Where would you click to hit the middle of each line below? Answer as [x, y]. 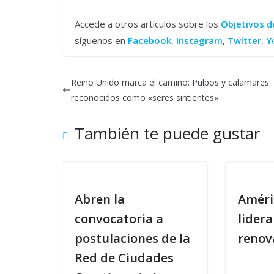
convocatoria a [119, 218]
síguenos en [101, 40]
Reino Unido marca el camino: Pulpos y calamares [170, 82]
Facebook [150, 40]
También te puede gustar [167, 133]
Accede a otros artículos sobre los [148, 24]
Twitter [244, 40]
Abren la [100, 199]
